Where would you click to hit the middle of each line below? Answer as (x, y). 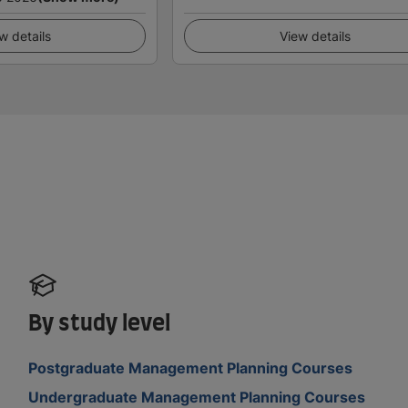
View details (315, 36)
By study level (100, 324)
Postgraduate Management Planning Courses (191, 367)
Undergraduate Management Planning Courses (197, 397)
